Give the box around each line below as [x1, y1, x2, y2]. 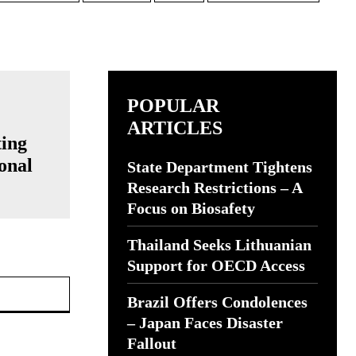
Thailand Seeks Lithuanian [127, 236, 311, 253]
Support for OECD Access [127, 257, 305, 274]
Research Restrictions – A [127, 179, 303, 196]
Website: [68, 277, 114, 291]
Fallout [127, 335, 176, 352]
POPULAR [127, 95, 219, 116]
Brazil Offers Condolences [127, 293, 308, 311]
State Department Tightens [127, 158, 312, 176]
